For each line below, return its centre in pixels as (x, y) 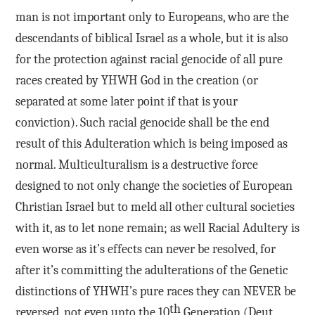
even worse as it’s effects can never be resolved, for (145, 250)
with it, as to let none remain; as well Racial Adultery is (157, 229)
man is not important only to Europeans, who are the (152, 18)
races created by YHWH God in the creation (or (136, 81)
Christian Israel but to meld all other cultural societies (155, 207)
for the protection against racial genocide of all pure (149, 60)
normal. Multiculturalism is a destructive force (136, 165)
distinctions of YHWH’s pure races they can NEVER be (155, 292)
